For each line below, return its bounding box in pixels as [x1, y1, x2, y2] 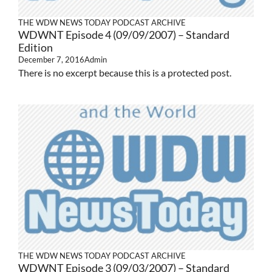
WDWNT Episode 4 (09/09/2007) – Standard [18, 27, 229, 41]
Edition [18, 40, 53, 54]
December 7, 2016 [18, 54, 84, 64]
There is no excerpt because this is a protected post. [18, 66, 231, 78]
